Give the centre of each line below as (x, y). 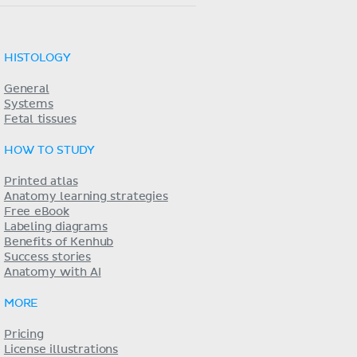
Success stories (47, 257)
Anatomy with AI (52, 273)
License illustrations (61, 350)
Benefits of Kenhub (59, 242)
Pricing (24, 335)
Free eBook (36, 212)
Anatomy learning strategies (86, 197)
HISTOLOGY (37, 58)
